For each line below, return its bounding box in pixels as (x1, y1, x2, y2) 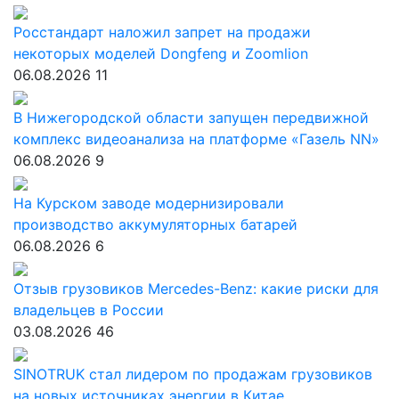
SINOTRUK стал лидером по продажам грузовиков (13, 365, 372, 383)
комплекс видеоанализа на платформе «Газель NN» (13, 130, 379, 148)
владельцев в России (13, 301, 164, 319)
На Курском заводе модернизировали (13, 194, 284, 212)
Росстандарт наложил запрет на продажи (13, 23, 311, 41)
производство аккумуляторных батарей (13, 216, 297, 233)
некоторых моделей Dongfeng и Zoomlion (13, 45, 308, 62)
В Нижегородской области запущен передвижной (13, 109, 369, 126)
